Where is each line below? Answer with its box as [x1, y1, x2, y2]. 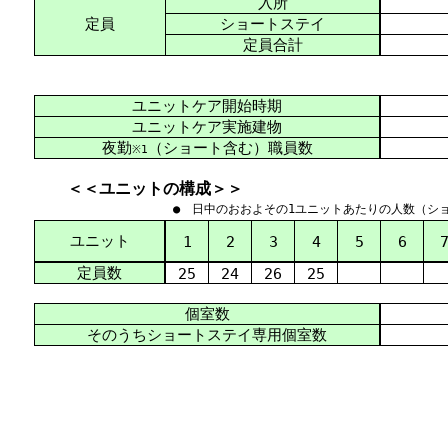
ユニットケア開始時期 [132, 97, 282, 114]
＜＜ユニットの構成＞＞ [35, 179, 243, 198]
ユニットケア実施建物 [132, 118, 282, 135]
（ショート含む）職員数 [147, 139, 313, 156]
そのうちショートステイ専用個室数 [87, 326, 327, 343]
